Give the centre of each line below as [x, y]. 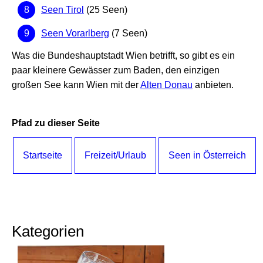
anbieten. [213, 85]
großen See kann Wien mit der [76, 85]
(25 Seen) [106, 10]
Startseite [43, 156]
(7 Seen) [128, 33]
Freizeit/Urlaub [115, 156]
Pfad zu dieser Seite [56, 123]
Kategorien [48, 232]
